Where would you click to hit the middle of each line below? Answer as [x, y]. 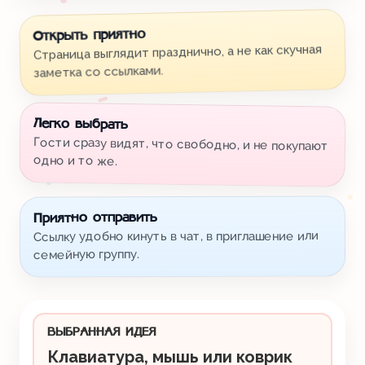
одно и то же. [75, 161]
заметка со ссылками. [99, 72]
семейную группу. [87, 255]
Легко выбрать [81, 125]
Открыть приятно [89, 36]
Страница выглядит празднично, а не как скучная [178, 52]
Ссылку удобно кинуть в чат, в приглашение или [176, 236]
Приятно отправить [95, 219]
